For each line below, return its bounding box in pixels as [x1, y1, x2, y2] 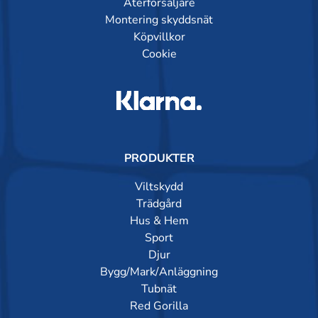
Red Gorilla [130, 298, 188, 314]
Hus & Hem [129, 213, 189, 229]
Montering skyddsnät [105, 12, 213, 28]
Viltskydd [135, 179, 183, 195]
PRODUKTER [124, 150, 194, 167]
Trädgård [136, 196, 182, 212]
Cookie [141, 46, 177, 62]
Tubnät [141, 281, 177, 297]
